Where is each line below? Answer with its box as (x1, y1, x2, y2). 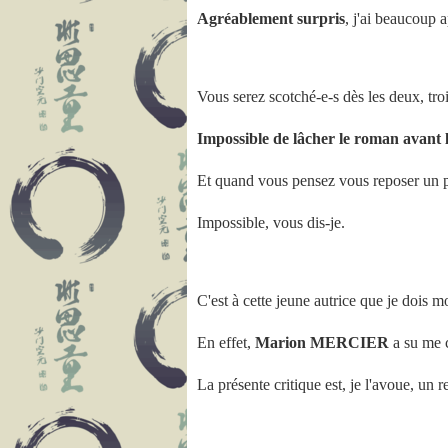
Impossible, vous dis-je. (197, 214, 345, 231)
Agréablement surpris (197, 10, 345, 27)
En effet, (197, 334, 255, 351)
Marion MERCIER (255, 334, 389, 351)
